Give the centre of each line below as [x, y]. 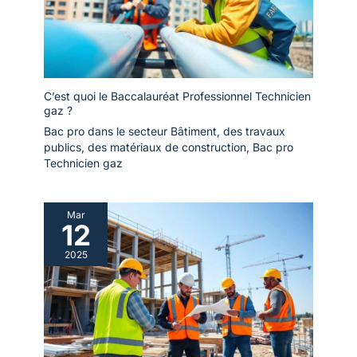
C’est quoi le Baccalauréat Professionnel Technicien [177, 96]
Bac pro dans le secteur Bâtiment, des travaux [165, 131]
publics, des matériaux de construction [145, 147]
